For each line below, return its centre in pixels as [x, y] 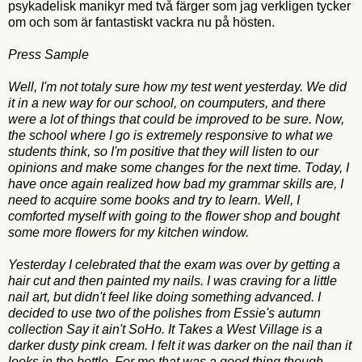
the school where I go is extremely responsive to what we [170, 135]
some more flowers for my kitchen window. [130, 232]
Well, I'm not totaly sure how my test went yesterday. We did [177, 86]
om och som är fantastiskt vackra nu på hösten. [141, 22]
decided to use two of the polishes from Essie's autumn [164, 313]
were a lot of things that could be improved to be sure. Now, [178, 119]
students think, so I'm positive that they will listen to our [163, 151]
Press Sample [48, 54]
